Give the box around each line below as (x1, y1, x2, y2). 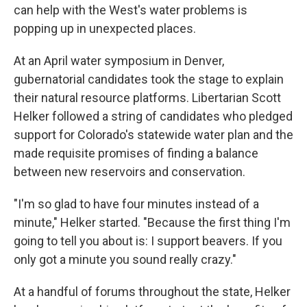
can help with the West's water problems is (14, 2, 247, 17)
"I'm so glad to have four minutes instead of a (14, 196, 259, 211)
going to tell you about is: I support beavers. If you (14, 233, 282, 248)
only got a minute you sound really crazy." (14, 251, 236, 267)
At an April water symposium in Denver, (14, 53, 224, 68)
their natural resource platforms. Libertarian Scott (14, 90, 281, 105)
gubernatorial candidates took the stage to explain (14, 71, 284, 86)
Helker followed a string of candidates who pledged (14, 108, 293, 123)
